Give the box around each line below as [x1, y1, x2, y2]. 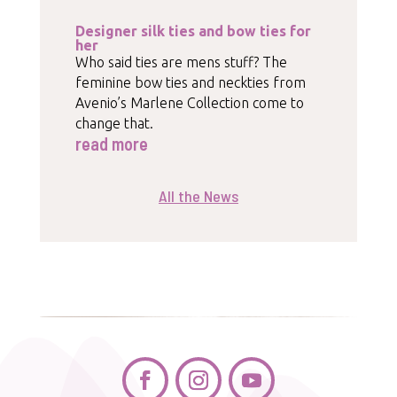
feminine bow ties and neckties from [74, 74, 306, 91]
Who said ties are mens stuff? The [74, 54, 287, 71]
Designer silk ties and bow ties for [74, 23, 311, 40]
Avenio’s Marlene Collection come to [74, 95, 304, 112]
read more [74, 133, 148, 155]
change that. [74, 115, 153, 132]
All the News [158, 186, 238, 206]
